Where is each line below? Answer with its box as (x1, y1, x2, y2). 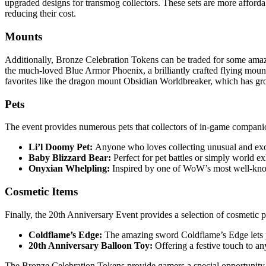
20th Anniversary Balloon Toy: (28, 240, 153, 251)
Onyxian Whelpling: (28, 163, 110, 174)
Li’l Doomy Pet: (28, 142, 93, 153)
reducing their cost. (5, 8, 76, 19)
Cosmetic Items (5, 185, 78, 198)
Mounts (5, 30, 42, 43)
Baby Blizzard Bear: (28, 153, 111, 163)
